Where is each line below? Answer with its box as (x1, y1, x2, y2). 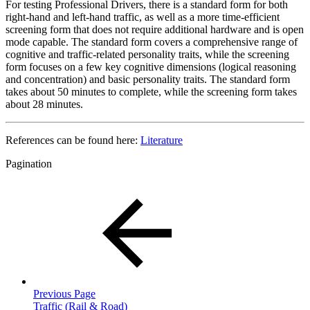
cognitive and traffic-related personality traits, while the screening (6, 48, 289, 60)
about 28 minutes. (6, 98, 83, 110)
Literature (140, 134, 183, 146)
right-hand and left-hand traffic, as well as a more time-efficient (6, 10, 280, 23)
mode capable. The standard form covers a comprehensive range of (6, 35, 298, 48)
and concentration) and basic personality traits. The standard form (6, 73, 290, 85)
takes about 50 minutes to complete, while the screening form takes (6, 85, 297, 98)
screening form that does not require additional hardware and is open (6, 23, 304, 35)
